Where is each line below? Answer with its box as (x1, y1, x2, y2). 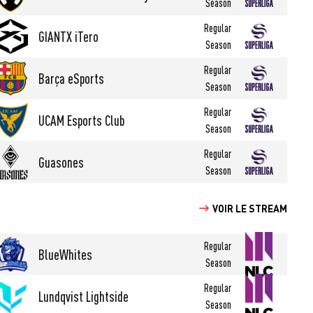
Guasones (38, 153, 85, 171)
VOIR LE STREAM (212, 201, 287, 214)
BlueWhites (38, 245, 93, 263)
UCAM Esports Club (38, 111, 125, 129)
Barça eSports (38, 69, 105, 87)
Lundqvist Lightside (38, 287, 129, 305)
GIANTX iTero (38, 27, 99, 45)
